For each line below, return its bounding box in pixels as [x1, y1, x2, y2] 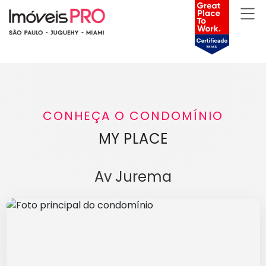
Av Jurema [94, 167, 172, 187]
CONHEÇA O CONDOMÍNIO [43, 107, 223, 125]
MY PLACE [98, 129, 168, 149]
